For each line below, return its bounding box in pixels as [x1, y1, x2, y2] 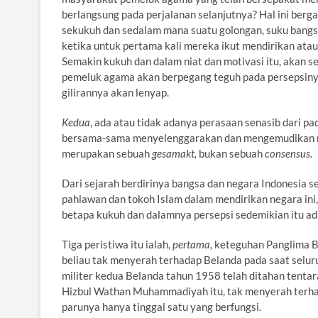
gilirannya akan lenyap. [62, 86, 169, 99]
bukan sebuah [199, 147, 265, 160]
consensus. [265, 147, 312, 160]
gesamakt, [152, 147, 199, 160]
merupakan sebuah [62, 147, 152, 160]
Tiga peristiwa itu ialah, [62, 238, 172, 251]
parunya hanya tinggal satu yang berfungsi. [62, 300, 261, 314]
